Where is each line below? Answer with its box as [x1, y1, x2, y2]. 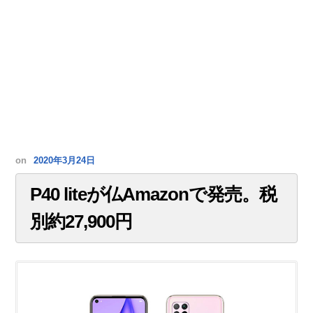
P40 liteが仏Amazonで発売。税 [30, 184, 277, 205]
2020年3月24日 [34, 156, 96, 166]
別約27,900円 [30, 211, 133, 233]
